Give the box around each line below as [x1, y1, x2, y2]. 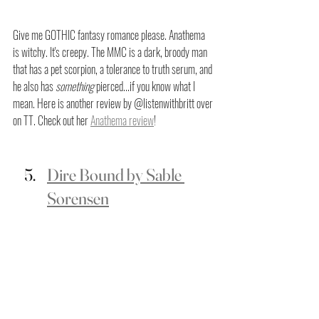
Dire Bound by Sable [47, 164, 184, 185]
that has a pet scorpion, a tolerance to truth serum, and [13, 60, 214, 78]
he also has [13, 77, 56, 95]
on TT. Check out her [13, 111, 90, 129]
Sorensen [47, 187, 109, 209]
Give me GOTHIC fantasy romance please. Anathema [13, 26, 207, 43]
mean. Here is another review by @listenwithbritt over [13, 94, 215, 112]
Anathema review [90, 111, 154, 129]
